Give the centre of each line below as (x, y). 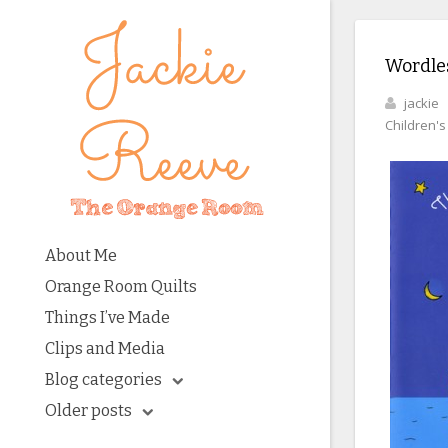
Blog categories (103, 379)
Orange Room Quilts (121, 286)
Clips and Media (105, 348)
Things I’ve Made (107, 317)
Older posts (88, 410)
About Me (81, 255)
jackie (421, 103)
